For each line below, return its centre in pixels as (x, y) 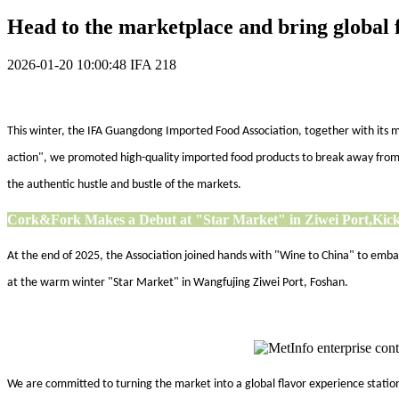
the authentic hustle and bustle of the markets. (124, 184)
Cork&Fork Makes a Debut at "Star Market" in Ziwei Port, (190, 219)
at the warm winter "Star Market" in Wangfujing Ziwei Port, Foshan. (178, 282)
